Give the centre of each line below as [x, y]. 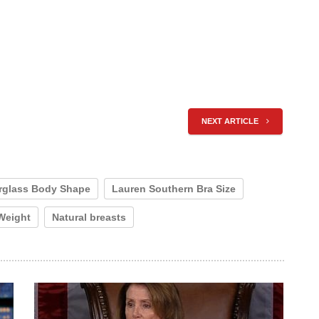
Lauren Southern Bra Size [174, 189]
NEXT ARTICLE [231, 121]
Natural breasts [89, 218]
